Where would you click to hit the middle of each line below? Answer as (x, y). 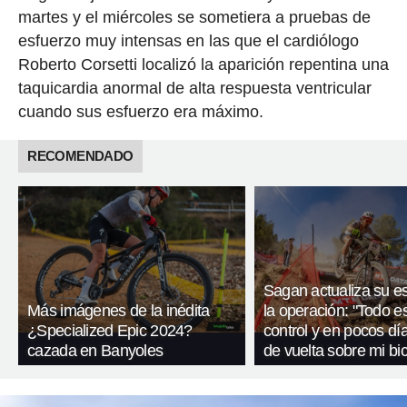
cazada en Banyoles (95, 351)
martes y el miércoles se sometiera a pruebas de (194, 17)
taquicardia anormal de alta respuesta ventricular (194, 88)
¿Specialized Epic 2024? (110, 331)
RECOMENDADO (80, 155)
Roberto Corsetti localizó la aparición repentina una (203, 64)
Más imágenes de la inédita (119, 311)
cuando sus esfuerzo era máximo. (140, 111)
